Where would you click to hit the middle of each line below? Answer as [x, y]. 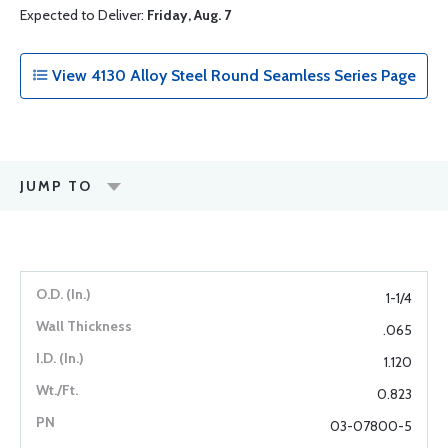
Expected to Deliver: [83, 15]
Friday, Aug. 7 [189, 15]
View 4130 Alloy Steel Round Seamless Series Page [232, 75]
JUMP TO [56, 186]
